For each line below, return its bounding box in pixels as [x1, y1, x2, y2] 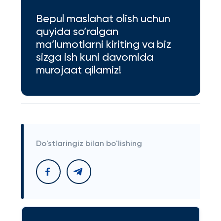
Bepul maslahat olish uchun [36, 14, 170, 25]
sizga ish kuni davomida [36, 52, 153, 63]
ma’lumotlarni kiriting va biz [36, 39, 171, 50]
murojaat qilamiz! [36, 65, 121, 76]
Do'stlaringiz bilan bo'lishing [36, 140, 142, 148]
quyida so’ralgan [36, 27, 118, 37]
